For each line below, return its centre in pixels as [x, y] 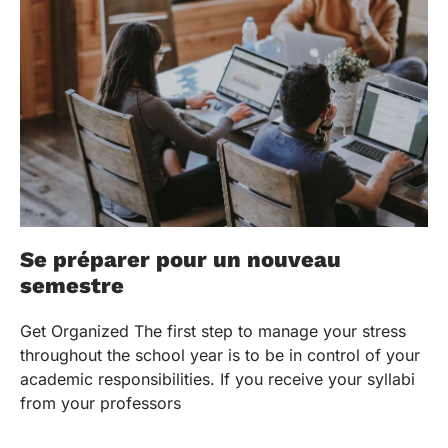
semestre [72, 286]
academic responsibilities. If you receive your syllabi [217, 379]
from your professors [100, 403]
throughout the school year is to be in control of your [220, 355]
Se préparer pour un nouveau [180, 260]
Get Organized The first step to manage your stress [213, 331]
